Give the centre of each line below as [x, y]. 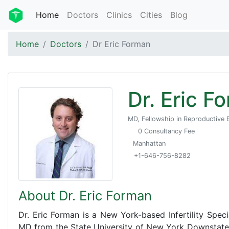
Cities [151, 15]
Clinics [119, 15]
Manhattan [149, 143]
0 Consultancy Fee [166, 131]
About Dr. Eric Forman [85, 196]
